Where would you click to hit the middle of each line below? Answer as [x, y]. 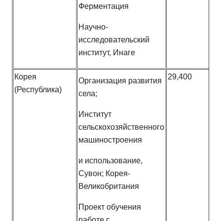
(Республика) [38, 90]
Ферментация [104, 6]
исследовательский [114, 40]
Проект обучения [110, 207]
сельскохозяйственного [121, 127]
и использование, [110, 161]
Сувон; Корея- [104, 174]
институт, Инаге [107, 53]
